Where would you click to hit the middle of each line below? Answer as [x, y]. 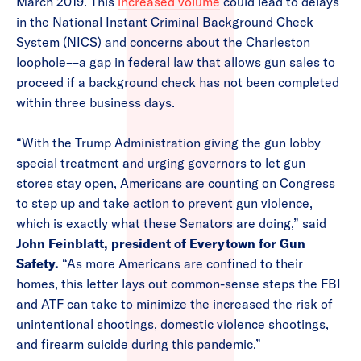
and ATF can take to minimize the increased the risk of [174, 304]
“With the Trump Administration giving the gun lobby [168, 143]
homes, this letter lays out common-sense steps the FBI [178, 284]
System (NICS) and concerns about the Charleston [163, 42]
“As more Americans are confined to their [183, 264]
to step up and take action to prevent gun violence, [164, 203]
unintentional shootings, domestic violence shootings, [172, 324]
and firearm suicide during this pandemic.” [139, 344]
